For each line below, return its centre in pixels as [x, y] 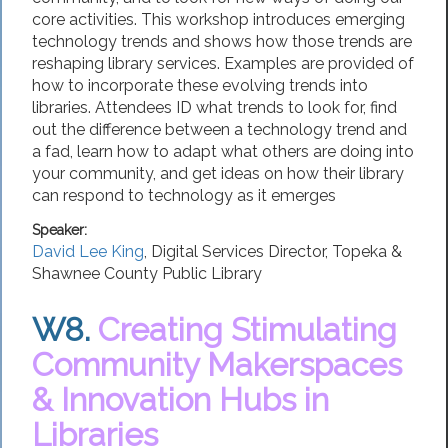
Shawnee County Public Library [147, 274]
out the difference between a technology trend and [219, 129]
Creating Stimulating [247, 330]
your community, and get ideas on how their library [218, 173]
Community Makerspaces [217, 365]
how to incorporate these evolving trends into [200, 85]
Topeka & [367, 252]
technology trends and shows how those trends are [222, 41]
